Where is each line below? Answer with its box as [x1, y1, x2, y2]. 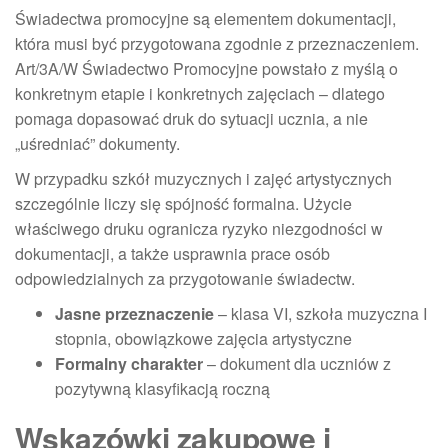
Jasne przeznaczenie [55, 301, 214, 325]
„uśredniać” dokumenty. [15, 131, 180, 155]
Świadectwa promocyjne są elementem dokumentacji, [15, 6, 396, 30]
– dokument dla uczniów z [203, 351, 391, 375]
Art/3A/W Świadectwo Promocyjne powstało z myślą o [15, 56, 398, 80]
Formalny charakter [55, 351, 203, 375]
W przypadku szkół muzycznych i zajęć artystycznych [15, 166, 392, 190]
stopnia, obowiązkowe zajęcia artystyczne [55, 326, 352, 350]
